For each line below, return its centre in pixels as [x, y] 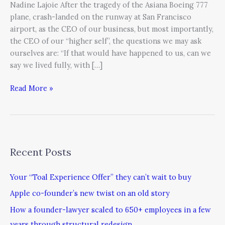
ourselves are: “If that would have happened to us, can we [110, 53]
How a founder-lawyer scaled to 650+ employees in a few [110, 210]
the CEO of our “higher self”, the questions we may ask [106, 41]
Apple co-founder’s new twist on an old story [90, 193]
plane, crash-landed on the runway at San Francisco [101, 17]
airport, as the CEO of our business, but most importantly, [112, 29]
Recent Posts [41, 152]
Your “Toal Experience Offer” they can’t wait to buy [101, 177]
